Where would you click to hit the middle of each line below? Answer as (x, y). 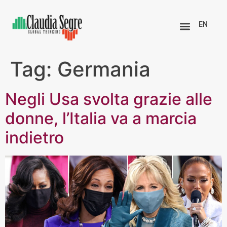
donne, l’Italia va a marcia (101, 118)
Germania (104, 69)
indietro (34, 137)
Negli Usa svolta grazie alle (109, 99)
